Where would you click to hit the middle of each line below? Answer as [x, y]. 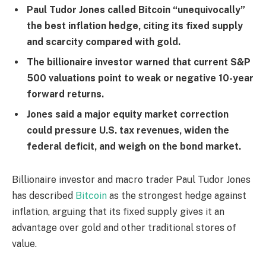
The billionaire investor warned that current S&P [139, 62]
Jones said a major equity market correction [128, 115]
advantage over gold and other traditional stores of [124, 228]
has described [44, 196]
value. [24, 244]
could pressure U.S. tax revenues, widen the [128, 131]
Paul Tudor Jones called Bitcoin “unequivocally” [136, 10]
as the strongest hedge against [177, 196]
